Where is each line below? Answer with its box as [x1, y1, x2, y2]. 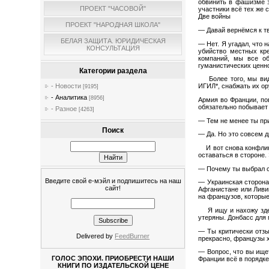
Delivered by [76, 232, 115, 240]
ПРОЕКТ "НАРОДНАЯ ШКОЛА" [65, 21, 161, 29]
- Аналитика [51, 94, 88, 101]
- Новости [51, 82, 82, 90]
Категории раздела [79, 67, 147, 76]
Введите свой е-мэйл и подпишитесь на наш [44, 177, 181, 185]
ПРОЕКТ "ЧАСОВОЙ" [80, 5, 147, 13]
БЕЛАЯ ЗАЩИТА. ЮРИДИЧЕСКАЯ [60, 37, 166, 45]
